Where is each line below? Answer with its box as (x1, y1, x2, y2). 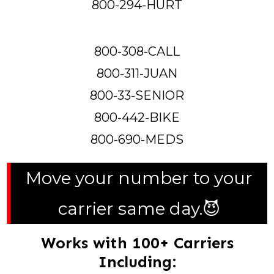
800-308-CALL (94, 43, 180, 59)
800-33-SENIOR (90, 87, 184, 103)
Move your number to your (25, 167, 253, 188)
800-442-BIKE (94, 109, 180, 125)
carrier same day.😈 (57, 198, 220, 219)
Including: (98, 252, 176, 272)
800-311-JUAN (97, 65, 177, 81)
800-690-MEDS (91, 131, 183, 147)
